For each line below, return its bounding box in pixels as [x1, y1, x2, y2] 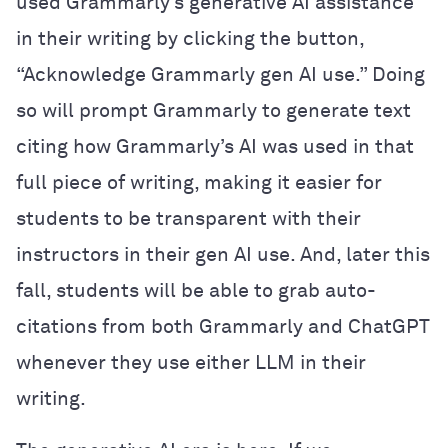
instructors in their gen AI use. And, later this [16, 244, 430, 265]
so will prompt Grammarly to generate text [16, 100, 411, 121]
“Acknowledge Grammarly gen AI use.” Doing [16, 64, 425, 85]
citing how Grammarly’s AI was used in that [16, 136, 414, 157]
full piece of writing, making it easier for [16, 172, 382, 193]
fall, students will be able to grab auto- [16, 280, 376, 301]
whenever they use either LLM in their [16, 352, 366, 373]
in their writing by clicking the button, [16, 28, 364, 49]
